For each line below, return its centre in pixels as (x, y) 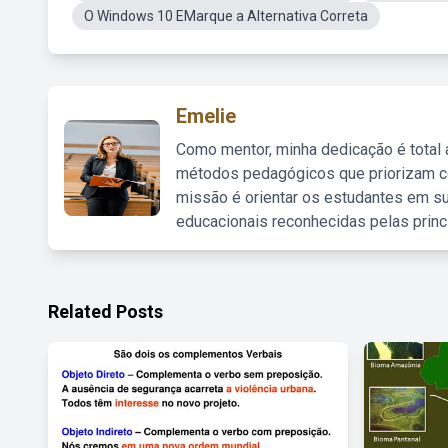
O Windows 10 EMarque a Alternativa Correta (226, 16)
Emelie (206, 116)
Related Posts (105, 311)
